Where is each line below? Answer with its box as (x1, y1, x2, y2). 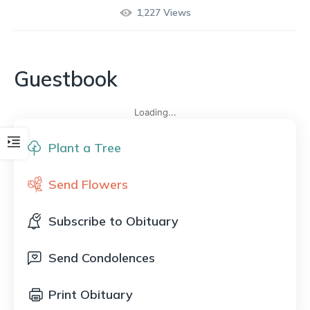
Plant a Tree (48, 140, 121, 156)
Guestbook (14, 66, 118, 92)
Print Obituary (48, 286, 133, 302)
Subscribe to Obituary (48, 213, 179, 229)
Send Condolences (48, 250, 155, 266)
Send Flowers (48, 176, 128, 192)
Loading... (134, 107, 176, 118)
